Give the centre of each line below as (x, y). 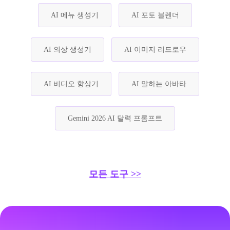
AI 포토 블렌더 (155, 15)
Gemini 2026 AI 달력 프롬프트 (115, 118)
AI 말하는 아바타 (159, 84)
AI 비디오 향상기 (71, 84)
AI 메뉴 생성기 (75, 15)
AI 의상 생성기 (68, 49)
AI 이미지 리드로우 (155, 49)
